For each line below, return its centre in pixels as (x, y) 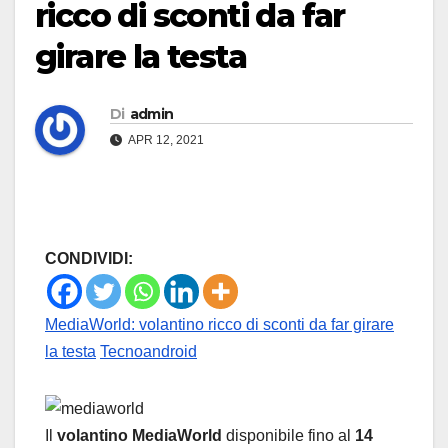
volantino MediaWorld (141, 436)
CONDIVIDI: (89, 259)
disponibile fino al (290, 436)
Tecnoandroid (148, 352)
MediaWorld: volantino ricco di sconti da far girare (219, 325)
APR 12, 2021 (165, 140)
